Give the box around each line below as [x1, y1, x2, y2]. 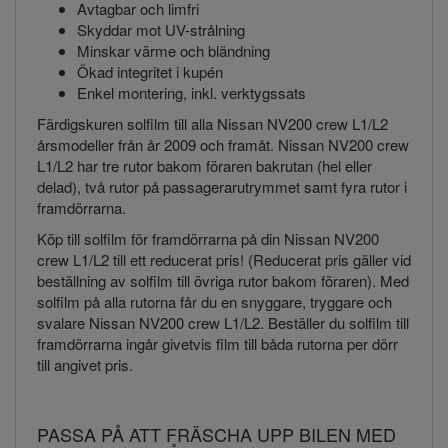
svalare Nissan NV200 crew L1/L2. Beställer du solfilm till [37, 311, 409, 333]
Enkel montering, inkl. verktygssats [77, 81, 306, 103]
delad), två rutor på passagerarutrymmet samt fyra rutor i [37, 175, 407, 197]
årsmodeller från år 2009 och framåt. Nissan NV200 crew [37, 133, 409, 155]
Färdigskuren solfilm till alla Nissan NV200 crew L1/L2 [37, 112, 388, 134]
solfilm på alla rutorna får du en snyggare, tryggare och [37, 290, 392, 312]
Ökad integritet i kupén [77, 60, 223, 82]
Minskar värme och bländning [77, 39, 270, 61]
